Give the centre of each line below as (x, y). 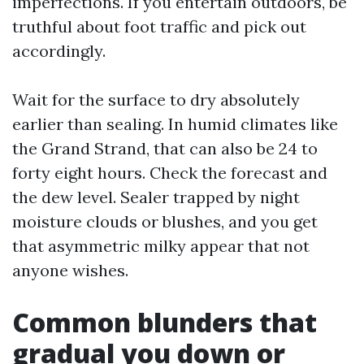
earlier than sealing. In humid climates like (175, 124)
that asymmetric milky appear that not (161, 246)
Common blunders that (165, 322)
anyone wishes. (70, 270)
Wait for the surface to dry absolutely (156, 100)
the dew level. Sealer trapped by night (156, 197)
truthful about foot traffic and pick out (159, 26)
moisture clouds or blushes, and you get (165, 221)
